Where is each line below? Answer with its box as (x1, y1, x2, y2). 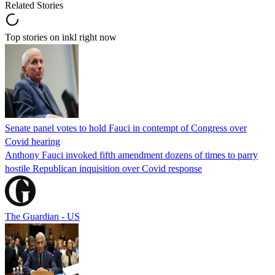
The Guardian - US (5, 211, 80, 222)
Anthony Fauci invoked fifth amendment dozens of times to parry (5, 149, 258, 160)
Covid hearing (5, 136, 60, 147)
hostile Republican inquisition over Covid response (5, 163, 202, 174)
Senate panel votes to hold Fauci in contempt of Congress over (5, 122, 247, 133)
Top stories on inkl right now (5, 31, 117, 42)
